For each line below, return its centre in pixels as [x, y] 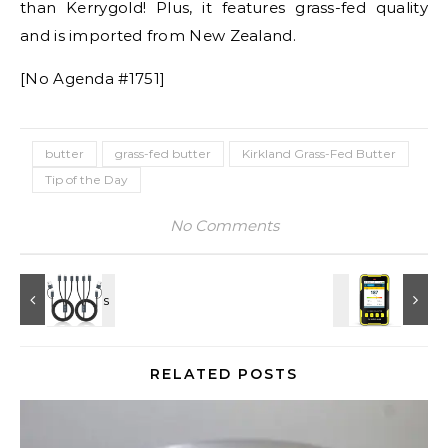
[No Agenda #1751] [93, 78]
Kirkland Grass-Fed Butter [319, 153]
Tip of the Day [86, 179]
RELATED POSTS [224, 373]
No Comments [224, 225]
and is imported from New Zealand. [158, 35]
